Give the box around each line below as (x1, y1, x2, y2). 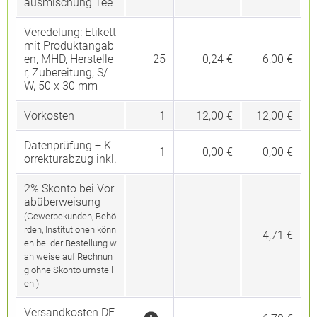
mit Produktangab (24, 39, 114, 52)
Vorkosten (24, 109, 74, 122)
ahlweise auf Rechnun (24, 251, 113, 262)
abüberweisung (24, 195, 100, 209)
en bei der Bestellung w (24, 238, 117, 248)
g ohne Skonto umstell (24, 265, 113, 275)
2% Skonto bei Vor (24, 182, 114, 195)
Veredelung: (24, 25, 85, 39)
